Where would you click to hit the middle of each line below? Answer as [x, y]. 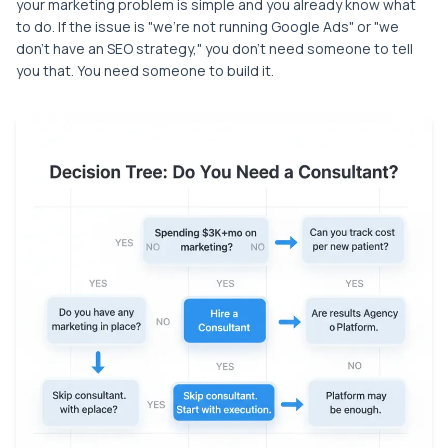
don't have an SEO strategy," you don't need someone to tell [214, 49]
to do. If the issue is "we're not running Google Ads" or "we [207, 27]
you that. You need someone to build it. [145, 71]
